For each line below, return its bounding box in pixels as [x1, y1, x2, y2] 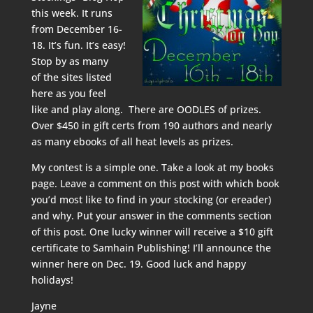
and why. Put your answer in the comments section [31, 209, 272, 222]
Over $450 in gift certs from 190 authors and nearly [31, 119, 272, 132]
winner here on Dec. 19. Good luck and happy [31, 257, 246, 270]
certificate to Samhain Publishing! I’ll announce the [31, 241, 271, 254]
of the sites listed [31, 71, 112, 84]
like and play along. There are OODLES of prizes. [31, 103, 264, 116]
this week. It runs [31, 6, 112, 20]
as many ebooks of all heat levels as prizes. [31, 135, 233, 148]
